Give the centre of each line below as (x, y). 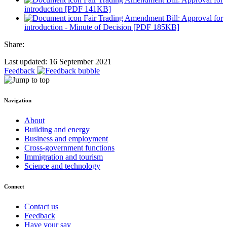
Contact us (41, 207)
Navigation (18, 101)
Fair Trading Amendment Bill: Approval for (152, 18)
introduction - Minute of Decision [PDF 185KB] (102, 27)
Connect (14, 187)
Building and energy (57, 130)
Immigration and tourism (64, 157)
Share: (14, 45)
